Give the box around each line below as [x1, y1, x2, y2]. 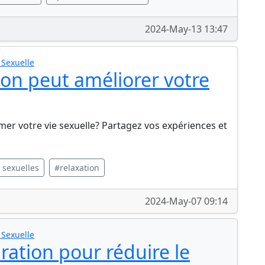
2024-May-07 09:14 [145, 195, 228, 208]
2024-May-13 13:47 [145, 22, 228, 35]
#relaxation [54, 162, 99, 173]
